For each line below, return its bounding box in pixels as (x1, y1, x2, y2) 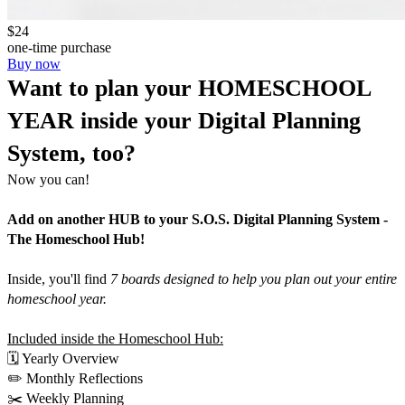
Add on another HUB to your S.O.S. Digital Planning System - (7, 211, 388, 227)
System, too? (7, 139, 136, 166)
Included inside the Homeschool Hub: (7, 330, 223, 346)
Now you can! (7, 171, 89, 187)
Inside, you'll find (7, 270, 110, 287)
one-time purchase (7, 39, 111, 55)
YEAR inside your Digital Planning (7, 107, 361, 134)
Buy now (7, 55, 61, 71)
